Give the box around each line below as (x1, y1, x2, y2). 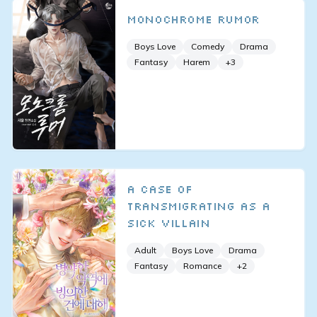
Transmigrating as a (127, 198, 270, 213)
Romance (183, 260, 222, 271)
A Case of (127, 181, 192, 196)
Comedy (191, 40, 225, 52)
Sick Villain (127, 215, 210, 230)
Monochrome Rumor (127, 11, 260, 26)
